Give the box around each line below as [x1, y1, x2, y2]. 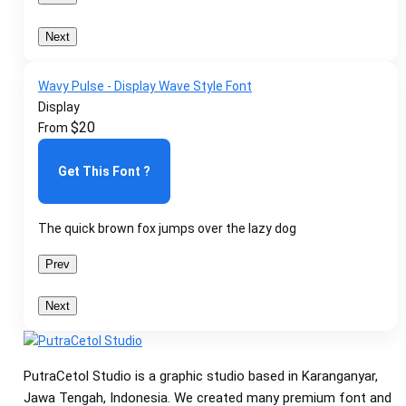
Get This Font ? [58, 163, 150, 179]
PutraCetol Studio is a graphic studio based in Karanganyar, [24, 367, 378, 384]
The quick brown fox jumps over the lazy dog [38, 220, 296, 236]
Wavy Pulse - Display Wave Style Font [38, 78, 252, 93]
